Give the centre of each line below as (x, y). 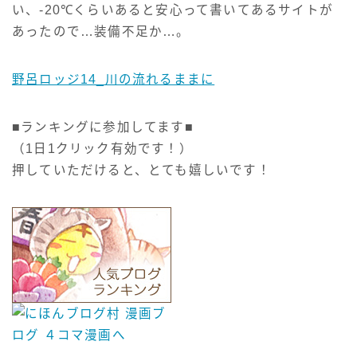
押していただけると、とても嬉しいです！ (141, 170)
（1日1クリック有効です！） (102, 148)
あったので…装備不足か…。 (101, 31)
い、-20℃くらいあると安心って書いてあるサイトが (173, 10)
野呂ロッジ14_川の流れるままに (114, 79)
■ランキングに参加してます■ (103, 127)
